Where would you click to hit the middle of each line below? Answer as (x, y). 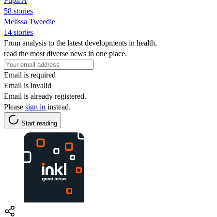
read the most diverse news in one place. (65, 53)
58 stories (18, 11)
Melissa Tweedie (30, 21)
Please (15, 107)
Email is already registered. (45, 96)
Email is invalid (28, 85)
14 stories (18, 32)
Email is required (30, 75)
